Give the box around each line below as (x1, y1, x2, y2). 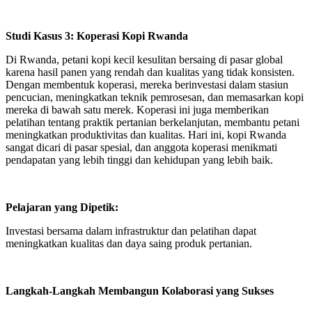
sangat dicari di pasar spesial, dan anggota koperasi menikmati (6, 141, 277, 153)
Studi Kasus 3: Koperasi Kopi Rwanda (6, 30, 191, 42)
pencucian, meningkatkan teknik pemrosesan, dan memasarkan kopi (6, 91, 304, 103)
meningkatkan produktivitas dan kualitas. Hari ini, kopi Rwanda (6, 129, 286, 141)
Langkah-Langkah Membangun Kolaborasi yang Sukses (6, 285, 276, 297)
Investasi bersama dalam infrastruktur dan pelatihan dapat (6, 225, 256, 237)
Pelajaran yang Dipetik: (6, 201, 121, 213)
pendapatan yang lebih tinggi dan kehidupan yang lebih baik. (6, 154, 276, 166)
